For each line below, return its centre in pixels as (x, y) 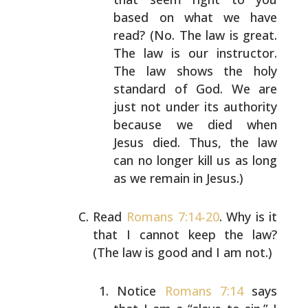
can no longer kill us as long (196, 160)
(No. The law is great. (211, 35)
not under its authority (207, 107)
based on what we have (196, 17)
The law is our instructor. (196, 53)
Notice (141, 291)
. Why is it (248, 217)
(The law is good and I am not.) (183, 252)
